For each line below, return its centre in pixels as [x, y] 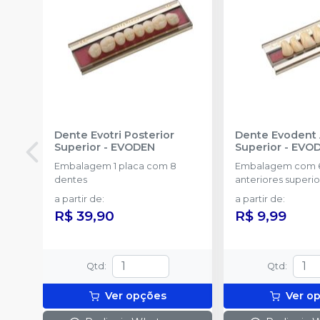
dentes [71, 179]
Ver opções [135, 295]
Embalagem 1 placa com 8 [115, 166]
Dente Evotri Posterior [114, 135]
